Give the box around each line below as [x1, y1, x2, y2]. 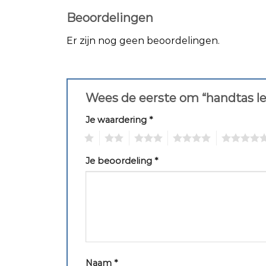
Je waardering [85, 114, 149, 125]
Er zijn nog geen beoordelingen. [66, 35, 220, 46]
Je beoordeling [85, 155, 154, 166]
